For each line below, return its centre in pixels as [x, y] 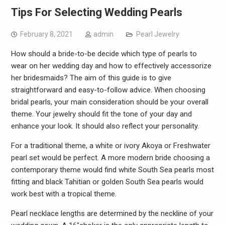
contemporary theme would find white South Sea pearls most [112, 170]
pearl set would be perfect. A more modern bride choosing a [110, 158]
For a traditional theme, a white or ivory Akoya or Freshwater [110, 146]
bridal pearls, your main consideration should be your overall [109, 102]
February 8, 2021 [46, 34]
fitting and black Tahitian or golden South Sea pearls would [107, 182]
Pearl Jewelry [157, 34]
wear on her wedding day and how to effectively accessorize [111, 66]
